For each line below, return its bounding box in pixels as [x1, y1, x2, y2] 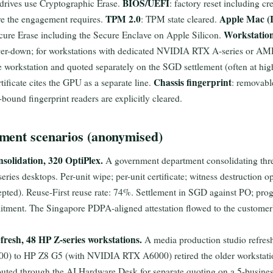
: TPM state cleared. [141, 13, 219, 25]
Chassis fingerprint [154, 76, 232, 89]
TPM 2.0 [105, 12, 141, 26]
